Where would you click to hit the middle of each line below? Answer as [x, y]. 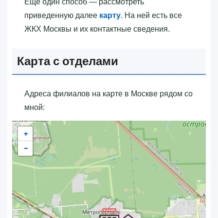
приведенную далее [62, 15]
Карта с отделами [68, 61]
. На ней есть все [151, 15]
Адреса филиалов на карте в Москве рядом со [109, 93]
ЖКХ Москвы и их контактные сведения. [97, 29]
